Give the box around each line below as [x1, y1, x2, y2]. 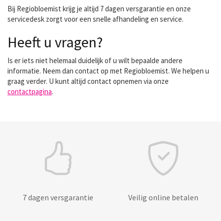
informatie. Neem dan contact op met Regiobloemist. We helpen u [7, 66, 209, 75]
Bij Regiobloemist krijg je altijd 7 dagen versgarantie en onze [7, 4, 191, 13]
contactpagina [7, 87, 52, 96]
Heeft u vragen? [7, 33, 103, 51]
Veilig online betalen [128, 192, 198, 202]
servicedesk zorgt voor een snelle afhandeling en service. [7, 14, 184, 24]
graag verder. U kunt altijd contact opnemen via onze [7, 76, 169, 86]
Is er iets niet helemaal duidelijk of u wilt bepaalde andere [7, 56, 183, 65]
